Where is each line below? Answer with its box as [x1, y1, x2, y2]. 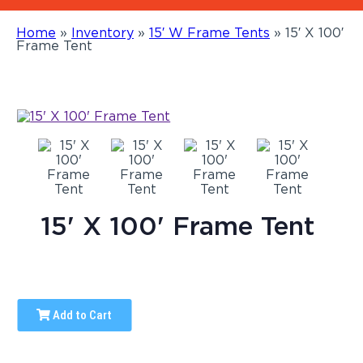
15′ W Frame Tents [149, 24, 270, 41]
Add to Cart [50, 307, 113, 322]
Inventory [71, 24, 134, 41]
